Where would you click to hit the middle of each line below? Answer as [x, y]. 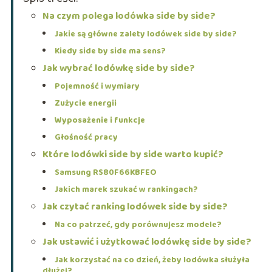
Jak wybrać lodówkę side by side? [118, 69]
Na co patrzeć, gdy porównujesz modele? [138, 225]
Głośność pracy [86, 138]
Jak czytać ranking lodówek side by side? [135, 207]
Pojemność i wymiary [97, 87]
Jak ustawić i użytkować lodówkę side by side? [147, 242]
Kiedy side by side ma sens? [110, 51]
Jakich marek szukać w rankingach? [126, 190]
